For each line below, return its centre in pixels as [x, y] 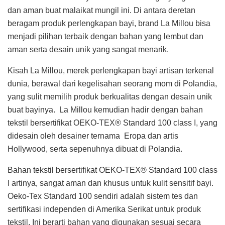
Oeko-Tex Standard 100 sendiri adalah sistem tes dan [103, 196]
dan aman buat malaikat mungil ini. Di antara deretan [101, 10]
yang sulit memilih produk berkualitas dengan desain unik [110, 96]
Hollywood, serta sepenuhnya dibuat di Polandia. [95, 149]
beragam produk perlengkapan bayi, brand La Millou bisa [109, 23]
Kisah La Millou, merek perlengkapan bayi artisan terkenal [111, 70]
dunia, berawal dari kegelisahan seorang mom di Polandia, [112, 83]
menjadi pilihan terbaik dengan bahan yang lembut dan [105, 36]
